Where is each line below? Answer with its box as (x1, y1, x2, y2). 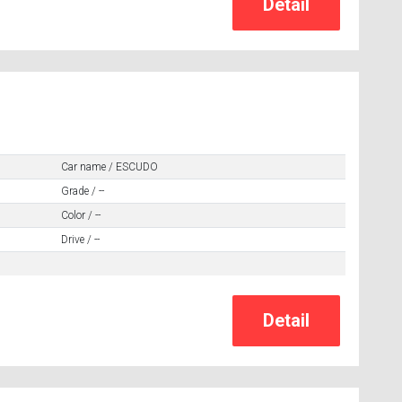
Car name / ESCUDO (60, 160, 158, 173)
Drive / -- (60, 232, 100, 246)
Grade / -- (60, 184, 104, 197)
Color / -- (60, 208, 100, 222)
